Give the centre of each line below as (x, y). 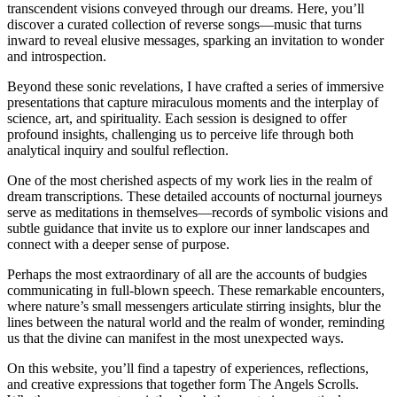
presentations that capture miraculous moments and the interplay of (193, 103)
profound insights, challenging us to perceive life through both (180, 135)
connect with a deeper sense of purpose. (118, 245)
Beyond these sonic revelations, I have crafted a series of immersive (195, 87)
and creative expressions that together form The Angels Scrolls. (183, 385)
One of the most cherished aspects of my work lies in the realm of (190, 181)
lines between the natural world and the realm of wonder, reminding (196, 323)
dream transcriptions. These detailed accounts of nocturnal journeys (195, 197)
